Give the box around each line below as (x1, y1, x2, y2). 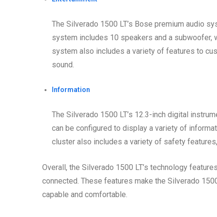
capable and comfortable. (42, 190, 127, 200)
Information (52, 86, 90, 94)
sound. (52, 60, 74, 70)
